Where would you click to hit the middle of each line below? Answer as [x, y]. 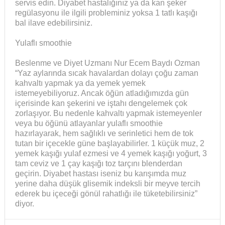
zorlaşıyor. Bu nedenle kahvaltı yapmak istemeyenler [108, 114]
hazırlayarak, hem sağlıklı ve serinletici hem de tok [104, 134]
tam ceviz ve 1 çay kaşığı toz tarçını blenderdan [98, 164]
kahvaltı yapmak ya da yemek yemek [80, 83]
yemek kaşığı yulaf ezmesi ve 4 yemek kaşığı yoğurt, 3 [111, 154]
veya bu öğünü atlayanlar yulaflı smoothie [89, 124]
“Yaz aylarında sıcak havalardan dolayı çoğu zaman [106, 73]
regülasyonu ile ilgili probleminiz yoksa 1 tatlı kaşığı [106, 13]
